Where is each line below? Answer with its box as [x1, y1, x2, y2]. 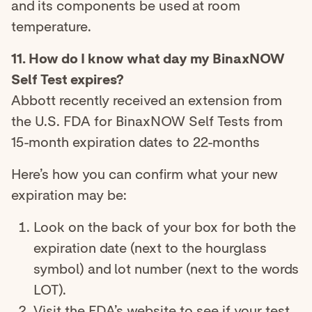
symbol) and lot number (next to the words [33, 260, 299, 278]
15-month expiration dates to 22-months [11, 134, 260, 151]
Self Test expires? [11, 71, 124, 88]
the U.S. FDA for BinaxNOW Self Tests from [11, 113, 283, 130]
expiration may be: [11, 187, 127, 204]
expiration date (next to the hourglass [33, 240, 267, 257]
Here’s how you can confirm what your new [11, 166, 278, 183]
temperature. [11, 18, 91, 36]
